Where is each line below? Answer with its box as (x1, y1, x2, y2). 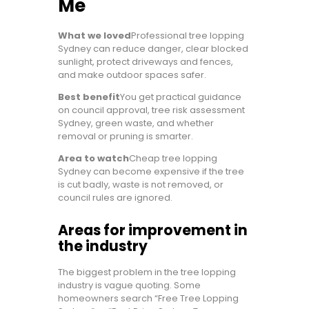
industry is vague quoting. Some (58, 279, 201, 292)
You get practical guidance (120, 90, 241, 103)
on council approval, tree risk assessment (58, 103, 245, 117)
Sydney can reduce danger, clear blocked (58, 42, 248, 55)
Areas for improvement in (58, 221, 248, 241)
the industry (58, 237, 148, 257)
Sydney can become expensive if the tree (58, 165, 244, 178)
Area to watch (58, 152, 129, 165)
